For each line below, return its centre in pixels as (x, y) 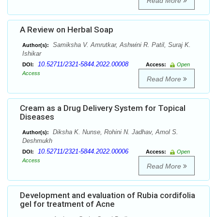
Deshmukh (37, 141)
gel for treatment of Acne (67, 204)
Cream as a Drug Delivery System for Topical (103, 108)
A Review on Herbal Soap (67, 30)
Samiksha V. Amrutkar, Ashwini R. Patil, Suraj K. (121, 45)
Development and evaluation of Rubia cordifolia (108, 195)
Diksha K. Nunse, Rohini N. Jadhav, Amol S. (115, 132)
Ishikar (32, 54)
